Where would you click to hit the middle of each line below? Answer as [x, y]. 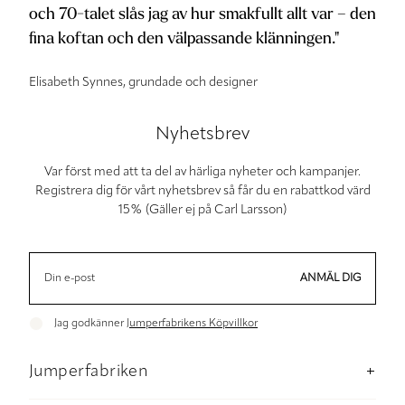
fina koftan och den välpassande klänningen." [184, 39]
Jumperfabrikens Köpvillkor [192, 323]
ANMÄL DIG [331, 278]
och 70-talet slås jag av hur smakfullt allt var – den [202, 15]
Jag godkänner [90, 323]
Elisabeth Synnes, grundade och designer [143, 83]
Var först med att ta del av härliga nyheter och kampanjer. [202, 172]
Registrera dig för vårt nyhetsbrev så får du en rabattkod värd [202, 191]
